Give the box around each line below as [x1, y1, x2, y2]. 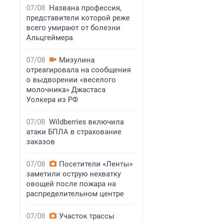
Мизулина [59, 55, 95, 64]
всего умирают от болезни [26, 23, 120, 32]
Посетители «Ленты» [59, 160, 133, 168]
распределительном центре [26, 189, 124, 198]
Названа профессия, [49, 3, 121, 12]
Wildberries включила [49, 117, 124, 126]
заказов [26, 137, 55, 146]
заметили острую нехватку [26, 169, 121, 178]
